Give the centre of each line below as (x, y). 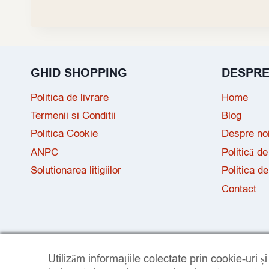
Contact (239, 189)
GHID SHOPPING (79, 73)
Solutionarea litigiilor (76, 171)
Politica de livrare (70, 97)
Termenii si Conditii (73, 116)
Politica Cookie (64, 134)
